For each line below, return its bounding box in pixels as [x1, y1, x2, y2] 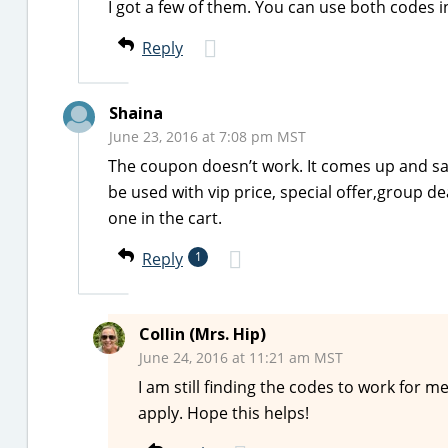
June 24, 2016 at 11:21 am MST [139, 348, 343, 367]
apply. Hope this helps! [138, 402, 309, 424]
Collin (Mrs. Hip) [139, 323, 266, 345]
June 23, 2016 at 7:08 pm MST [109, 127, 306, 146]
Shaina [109, 102, 163, 124]
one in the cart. [108, 207, 222, 229]
